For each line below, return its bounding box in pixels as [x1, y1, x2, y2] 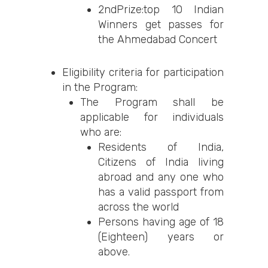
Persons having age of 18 [98, 215, 224, 229]
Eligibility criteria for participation [62, 66, 224, 79]
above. [98, 245, 130, 258]
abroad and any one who [98, 170, 224, 184]
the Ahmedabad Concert [98, 33, 217, 46]
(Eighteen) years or [98, 230, 224, 243]
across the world [98, 200, 179, 214]
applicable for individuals [80, 111, 224, 124]
